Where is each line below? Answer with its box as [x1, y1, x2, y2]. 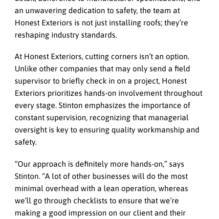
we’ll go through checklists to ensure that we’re [15, 196, 179, 205]
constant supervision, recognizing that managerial [15, 113, 189, 122]
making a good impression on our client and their [15, 208, 186, 217]
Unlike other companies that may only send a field [15, 64, 190, 73]
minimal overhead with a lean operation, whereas [15, 183, 188, 193]
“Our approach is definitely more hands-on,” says [15, 159, 184, 168]
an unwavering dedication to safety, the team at [15, 6, 180, 15]
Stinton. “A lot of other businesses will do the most [15, 171, 188, 180]
